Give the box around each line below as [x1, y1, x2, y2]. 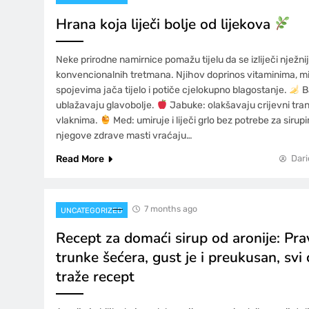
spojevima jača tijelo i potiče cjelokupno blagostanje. [56, 83, 289, 96]
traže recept [56, 266, 134, 286]
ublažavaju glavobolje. [56, 99, 157, 111]
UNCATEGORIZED [61, 206, 123, 215]
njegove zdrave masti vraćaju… [56, 129, 192, 141]
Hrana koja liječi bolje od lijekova [56, 14, 275, 34]
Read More [56, 152, 104, 165]
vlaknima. [56, 114, 100, 126]
